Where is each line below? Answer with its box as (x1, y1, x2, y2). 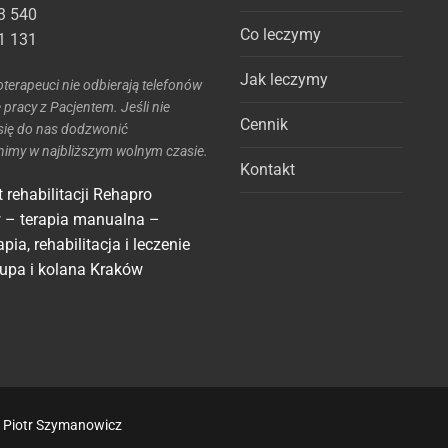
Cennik (240, 115, 288, 135)
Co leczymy (240, 24, 321, 44)
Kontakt (240, 160, 295, 180)
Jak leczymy (240, 70, 328, 90)
